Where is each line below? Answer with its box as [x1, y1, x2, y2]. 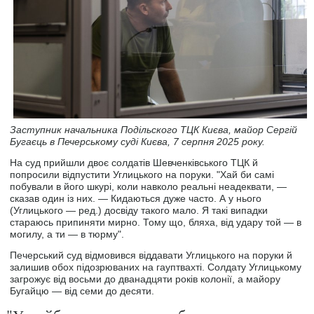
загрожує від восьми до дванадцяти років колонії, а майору [10, 273, 281, 285]
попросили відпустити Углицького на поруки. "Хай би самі [10, 168, 275, 180]
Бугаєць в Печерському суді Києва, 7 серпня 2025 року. [10, 135, 266, 147]
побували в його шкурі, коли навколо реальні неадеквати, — [10, 180, 287, 192]
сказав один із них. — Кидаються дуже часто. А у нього [10, 192, 262, 204]
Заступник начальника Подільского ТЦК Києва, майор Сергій [10, 123, 298, 135]
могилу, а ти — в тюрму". [10, 228, 125, 240]
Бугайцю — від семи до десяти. [10, 285, 155, 296]
